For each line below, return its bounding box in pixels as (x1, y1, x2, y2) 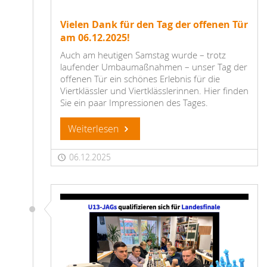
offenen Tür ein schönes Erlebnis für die (60, 73, 220, 85)
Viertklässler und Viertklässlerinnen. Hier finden (60, 85, 249, 97)
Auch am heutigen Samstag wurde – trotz (60, 49, 226, 61)
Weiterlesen (68, 122, 121, 136)
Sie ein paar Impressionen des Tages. (60, 97, 210, 109)
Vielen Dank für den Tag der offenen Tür (60, 18, 248, 32)
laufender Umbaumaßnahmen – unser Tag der (60, 61, 247, 73)
